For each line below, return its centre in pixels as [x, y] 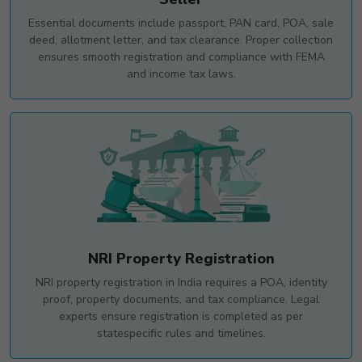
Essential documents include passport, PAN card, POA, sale [181, 23]
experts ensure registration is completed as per [181, 316]
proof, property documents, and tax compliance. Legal [181, 299]
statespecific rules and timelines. [181, 333]
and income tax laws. [181, 74]
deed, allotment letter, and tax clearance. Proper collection [181, 40]
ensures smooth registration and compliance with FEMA [181, 57]
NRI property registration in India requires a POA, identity [181, 282]
